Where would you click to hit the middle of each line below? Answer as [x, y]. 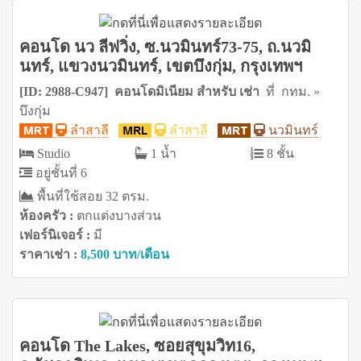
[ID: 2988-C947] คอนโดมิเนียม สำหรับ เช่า [143, 91]
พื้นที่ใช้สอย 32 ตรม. [91, 196]
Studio [52, 153]
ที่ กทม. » [293, 91]
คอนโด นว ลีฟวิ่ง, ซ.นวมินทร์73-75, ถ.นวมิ [165, 46]
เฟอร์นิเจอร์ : [56, 234]
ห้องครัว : [48, 215]
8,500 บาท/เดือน [125, 254]
